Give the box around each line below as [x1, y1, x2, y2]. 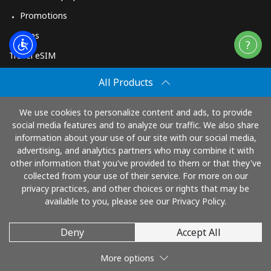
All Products [99, 76, 153, 89]
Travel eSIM [9, 49, 56, 61]
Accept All [177, 225, 221, 239]
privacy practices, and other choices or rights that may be [22, 183, 249, 194]
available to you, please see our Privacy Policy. [45, 195, 226, 207]
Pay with [119, 134, 152, 146]
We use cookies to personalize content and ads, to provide [19, 106, 252, 118]
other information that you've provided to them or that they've [10, 157, 261, 169]
